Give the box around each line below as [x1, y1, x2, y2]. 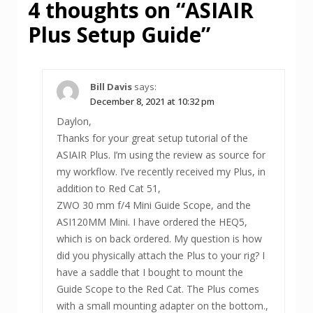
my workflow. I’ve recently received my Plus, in [57, 165, 265, 179]
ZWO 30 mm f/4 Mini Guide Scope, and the [57, 198, 251, 212]
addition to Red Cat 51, [57, 182, 161, 196]
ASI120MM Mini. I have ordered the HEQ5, [57, 215, 247, 229]
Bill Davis [90, 80, 132, 94]
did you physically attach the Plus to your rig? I [57, 249, 265, 263]
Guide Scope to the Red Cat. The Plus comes [57, 282, 259, 296]
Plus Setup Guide [28, 20, 201, 50]
